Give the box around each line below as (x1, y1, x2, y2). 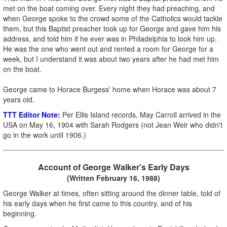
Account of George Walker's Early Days (37, 161, 190, 173)
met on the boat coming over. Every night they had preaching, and (3, 3, 215, 13)
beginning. (3, 208, 36, 218)
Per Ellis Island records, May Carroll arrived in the (62, 109, 221, 120)
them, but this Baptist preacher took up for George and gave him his (3, 23, 221, 33)
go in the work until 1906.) (3, 129, 86, 140)
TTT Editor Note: (3, 109, 62, 120)
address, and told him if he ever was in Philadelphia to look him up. (3, 33, 217, 44)
